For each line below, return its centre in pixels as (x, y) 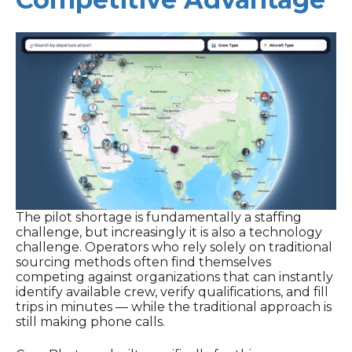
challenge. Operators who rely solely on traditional (174, 247)
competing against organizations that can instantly (174, 277)
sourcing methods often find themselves (143, 262)
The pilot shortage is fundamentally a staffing (159, 218)
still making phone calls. (90, 322)
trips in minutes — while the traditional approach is (174, 307)
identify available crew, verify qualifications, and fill (172, 292)
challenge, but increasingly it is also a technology (169, 233)
